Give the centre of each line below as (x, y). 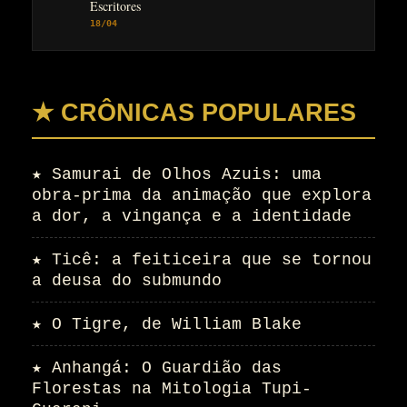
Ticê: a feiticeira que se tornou (212, 260)
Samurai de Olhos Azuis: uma (187, 175)
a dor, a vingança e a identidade (192, 217)
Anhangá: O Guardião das (167, 368)
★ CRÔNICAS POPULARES (194, 113)
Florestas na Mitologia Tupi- (172, 389)
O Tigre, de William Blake (177, 325)
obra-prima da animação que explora (202, 196)
